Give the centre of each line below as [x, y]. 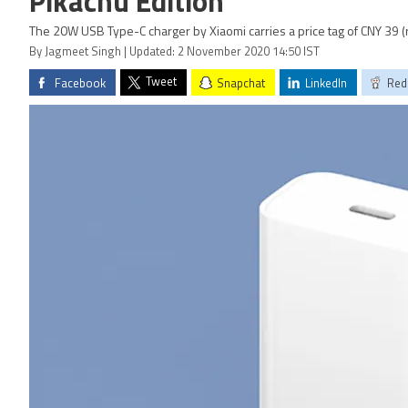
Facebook [80, 84]
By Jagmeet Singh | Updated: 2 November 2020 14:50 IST [174, 52]
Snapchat [241, 84]
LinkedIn [326, 84]
